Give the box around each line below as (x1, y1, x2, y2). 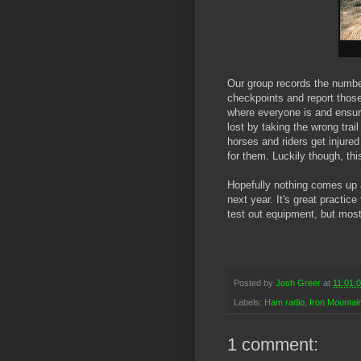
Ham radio (264, 297, 305, 307)
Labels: (234, 297, 264, 307)
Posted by (234, 277, 276, 288)
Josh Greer (276, 277, 321, 288)
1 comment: (227, 334, 318, 355)
